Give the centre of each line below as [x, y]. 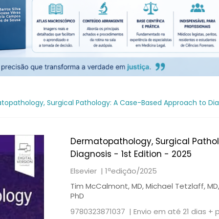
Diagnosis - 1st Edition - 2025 [131, 154]
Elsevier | [88, 171]
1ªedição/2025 [131, 171]
